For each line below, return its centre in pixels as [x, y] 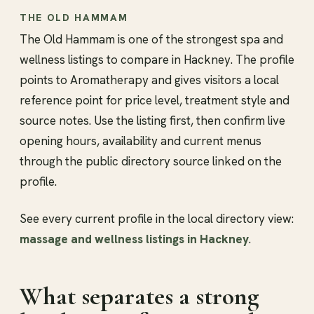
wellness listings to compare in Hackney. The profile [157, 60]
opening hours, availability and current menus [141, 141]
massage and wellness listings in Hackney [134, 239]
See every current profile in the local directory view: [157, 219]
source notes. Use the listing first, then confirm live [152, 121]
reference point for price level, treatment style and [155, 101]
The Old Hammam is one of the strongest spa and [151, 40]
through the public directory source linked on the [151, 162]
